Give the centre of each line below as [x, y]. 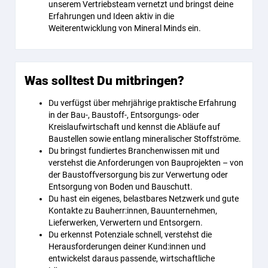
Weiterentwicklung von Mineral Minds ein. [125, 28]
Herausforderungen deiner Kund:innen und [127, 246]
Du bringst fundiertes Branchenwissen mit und [134, 151]
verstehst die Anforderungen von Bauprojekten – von [146, 163]
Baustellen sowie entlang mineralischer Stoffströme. [145, 139]
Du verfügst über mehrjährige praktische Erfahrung [142, 103]
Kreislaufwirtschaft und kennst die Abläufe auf [134, 127]
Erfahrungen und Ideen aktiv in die [111, 16]
